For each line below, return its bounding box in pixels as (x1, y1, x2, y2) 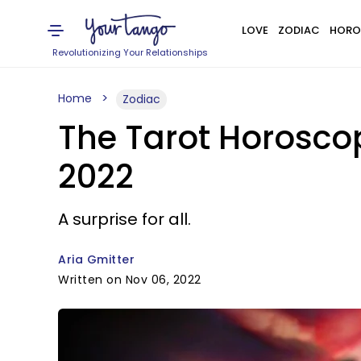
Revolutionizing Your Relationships (52, 46, 209, 59)
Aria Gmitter (58, 251, 135, 268)
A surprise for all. (58, 208, 191, 230)
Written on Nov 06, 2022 (58, 272, 201, 288)
